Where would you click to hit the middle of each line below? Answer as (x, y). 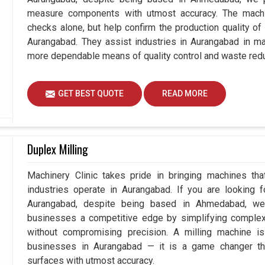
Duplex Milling (58, 149)
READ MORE (185, 94)
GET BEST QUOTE (91, 94)
